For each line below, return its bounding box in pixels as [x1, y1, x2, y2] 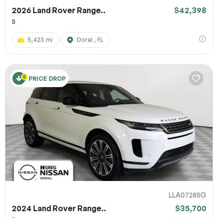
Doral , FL [77, 36, 103, 43]
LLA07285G [169, 190, 206, 199]
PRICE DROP [29, 74, 66, 82]
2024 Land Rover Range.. [12, 203, 106, 214]
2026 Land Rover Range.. [12, 5, 106, 15]
